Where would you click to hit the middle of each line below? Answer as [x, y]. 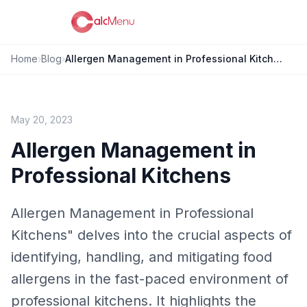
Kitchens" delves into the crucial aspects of [151, 235]
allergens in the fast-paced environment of [150, 279]
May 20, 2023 [42, 120]
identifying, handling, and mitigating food [142, 257]
